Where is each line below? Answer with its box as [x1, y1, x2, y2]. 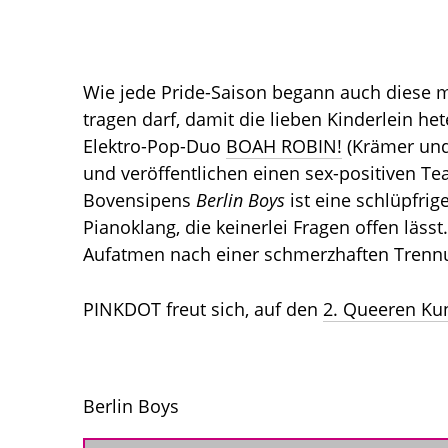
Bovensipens [83, 187, 191, 212]
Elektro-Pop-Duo [83, 133, 226, 158]
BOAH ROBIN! [226, 133, 342, 158]
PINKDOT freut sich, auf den [83, 296, 323, 321]
